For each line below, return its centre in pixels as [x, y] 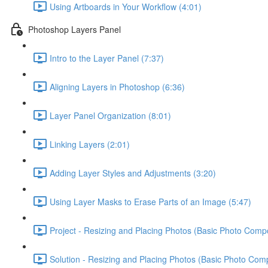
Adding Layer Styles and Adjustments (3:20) [133, 173]
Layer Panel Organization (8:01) [110, 115]
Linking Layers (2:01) [90, 144]
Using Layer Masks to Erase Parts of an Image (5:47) [150, 201]
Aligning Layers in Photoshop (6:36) [117, 86]
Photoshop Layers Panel [74, 29]
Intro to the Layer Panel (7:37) [107, 58]
